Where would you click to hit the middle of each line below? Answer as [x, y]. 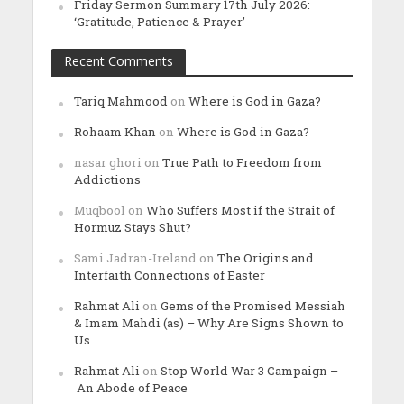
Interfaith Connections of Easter [169, 275]
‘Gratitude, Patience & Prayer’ [159, 21]
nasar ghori [107, 162]
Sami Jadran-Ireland [135, 257]
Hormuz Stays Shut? [132, 227]
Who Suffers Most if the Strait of [240, 210]
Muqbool [99, 210]
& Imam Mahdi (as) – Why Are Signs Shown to [208, 322]
